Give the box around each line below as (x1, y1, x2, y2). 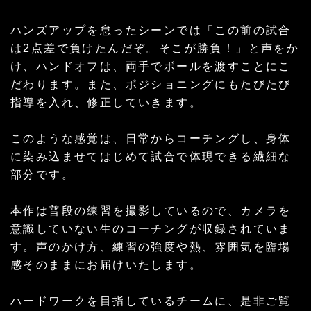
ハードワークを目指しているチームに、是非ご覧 (10, 294, 292, 307)
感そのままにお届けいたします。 (10, 258, 202, 271)
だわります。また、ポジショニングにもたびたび (10, 78, 292, 90)
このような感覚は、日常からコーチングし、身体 (10, 132, 292, 144)
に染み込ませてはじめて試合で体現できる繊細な (10, 150, 292, 162)
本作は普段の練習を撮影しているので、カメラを (10, 204, 292, 217)
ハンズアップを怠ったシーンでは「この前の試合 (10, 24, 292, 36)
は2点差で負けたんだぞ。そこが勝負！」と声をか (10, 42, 300, 54)
